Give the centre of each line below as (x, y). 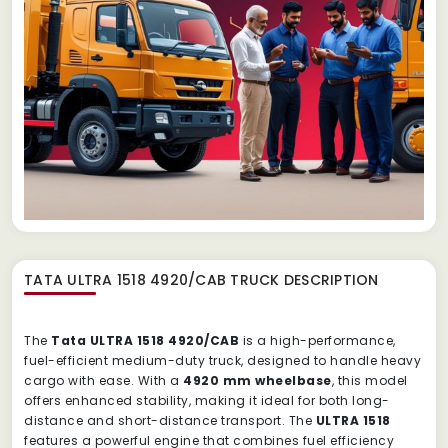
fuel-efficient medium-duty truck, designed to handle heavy (222, 360)
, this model (369, 380)
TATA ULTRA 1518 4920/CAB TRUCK (152, 279)
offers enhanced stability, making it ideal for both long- (207, 400)
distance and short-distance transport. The (170, 420)
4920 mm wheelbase (257, 380)
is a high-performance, (317, 340)
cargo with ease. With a (103, 380)
